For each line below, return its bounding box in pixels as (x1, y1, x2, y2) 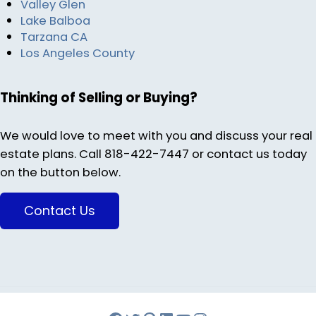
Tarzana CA (20, 28, 88, 46)
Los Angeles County (20, 44, 135, 62)
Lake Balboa (20, 12, 91, 30)
